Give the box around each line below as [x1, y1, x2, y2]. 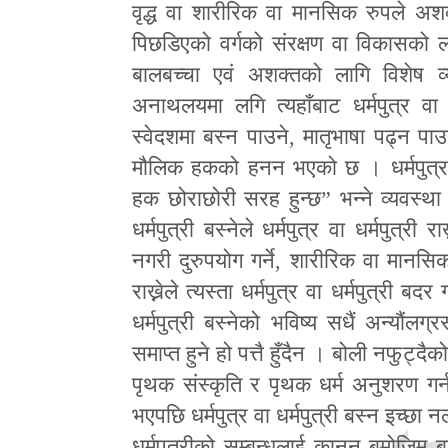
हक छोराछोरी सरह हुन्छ [132, 185, 322, 211]
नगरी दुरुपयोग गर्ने [132, 247, 276, 273]
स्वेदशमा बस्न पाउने [132, 123, 289, 149]
